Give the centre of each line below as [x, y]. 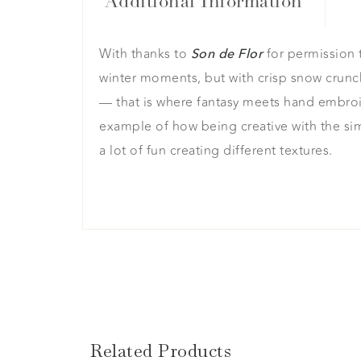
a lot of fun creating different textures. [216, 151]
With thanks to [143, 54]
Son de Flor [226, 54]
